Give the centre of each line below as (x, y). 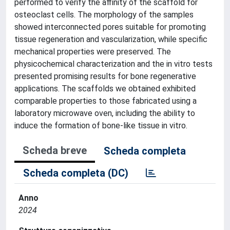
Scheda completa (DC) (76, 173)
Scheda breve (55, 150)
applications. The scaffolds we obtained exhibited (105, 88)
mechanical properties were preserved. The (93, 51)
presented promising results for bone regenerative (105, 76)
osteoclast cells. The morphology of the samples (104, 14)
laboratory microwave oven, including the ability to (105, 113)
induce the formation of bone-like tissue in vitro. (101, 125)
